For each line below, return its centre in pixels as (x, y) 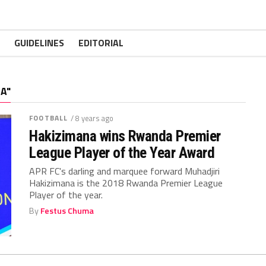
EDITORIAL (101, 43)
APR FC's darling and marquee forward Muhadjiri (125, 171)
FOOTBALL (49, 118)
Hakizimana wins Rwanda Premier (125, 136)
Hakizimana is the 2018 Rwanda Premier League (126, 183)
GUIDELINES (39, 43)
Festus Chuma (67, 211)
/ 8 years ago (92, 118)
